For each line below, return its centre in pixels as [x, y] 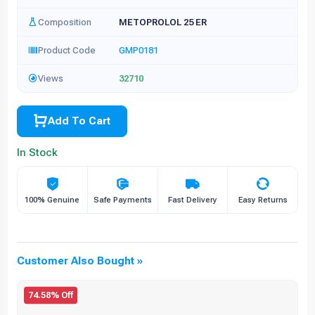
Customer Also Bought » [80, 261]
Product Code [67, 50]
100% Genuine [52, 200]
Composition [65, 22]
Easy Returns [263, 200]
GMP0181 [139, 51]
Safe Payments [122, 200]
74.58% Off [51, 296]
